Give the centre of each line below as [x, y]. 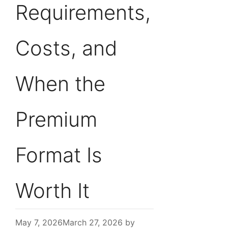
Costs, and [66, 48]
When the [60, 84]
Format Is [59, 155]
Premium [56, 120]
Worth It [52, 191]
